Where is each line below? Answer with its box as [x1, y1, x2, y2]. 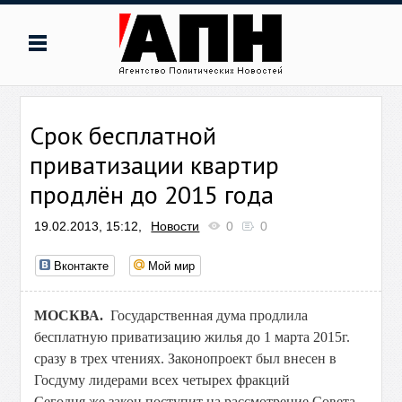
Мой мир [148, 257, 196, 274]
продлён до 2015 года [30, 178, 275, 211]
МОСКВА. [34, 308, 111, 323]
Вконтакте [54, 257, 109, 274]
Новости [151, 219, 200, 233]
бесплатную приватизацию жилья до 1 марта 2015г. [34, 329, 351, 345]
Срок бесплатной [30, 118, 217, 152]
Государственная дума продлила [110, 308, 309, 323]
